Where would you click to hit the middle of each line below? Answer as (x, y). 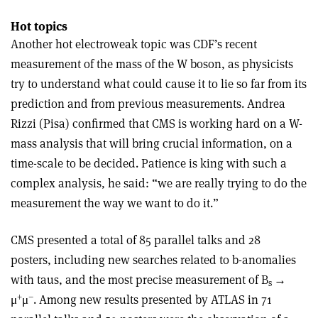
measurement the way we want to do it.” (115, 203)
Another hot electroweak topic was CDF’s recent (134, 44)
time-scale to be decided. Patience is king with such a (149, 163)
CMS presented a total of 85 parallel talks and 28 (136, 240)
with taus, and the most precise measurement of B (139, 279)
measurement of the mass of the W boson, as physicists (152, 64)
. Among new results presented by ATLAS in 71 (153, 299)
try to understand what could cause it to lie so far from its (159, 83)
